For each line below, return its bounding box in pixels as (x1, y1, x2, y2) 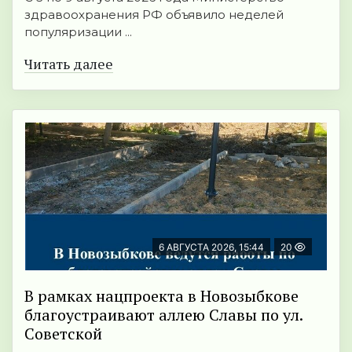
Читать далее (24, 54, 113, 74)
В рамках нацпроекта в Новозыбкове (24, 285, 299, 307)
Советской (24, 323, 102, 345)
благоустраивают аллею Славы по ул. (24, 304, 303, 326)
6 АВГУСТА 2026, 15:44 (159, 241, 264, 254)
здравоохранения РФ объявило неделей (24, 7, 284, 23)
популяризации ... (24, 24, 132, 40)
